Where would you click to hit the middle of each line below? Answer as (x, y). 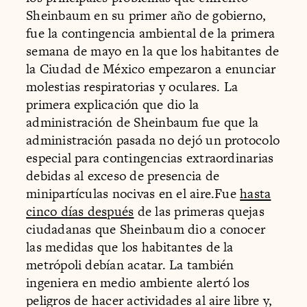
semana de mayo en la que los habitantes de (153, 51)
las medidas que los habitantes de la (130, 247)
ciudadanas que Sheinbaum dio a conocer (146, 229)
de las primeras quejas (199, 211)
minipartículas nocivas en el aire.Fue (133, 193)
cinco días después (80, 211)
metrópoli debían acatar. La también (130, 265)
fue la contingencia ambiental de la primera (151, 33)
